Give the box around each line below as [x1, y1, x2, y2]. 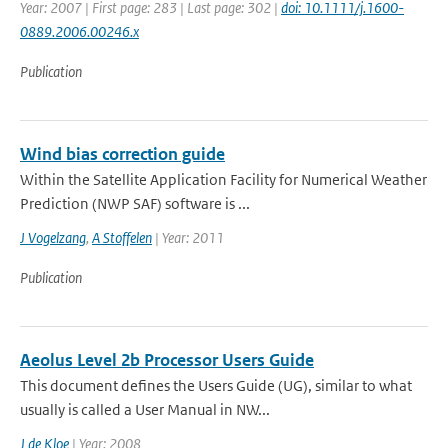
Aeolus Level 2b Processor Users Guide [20, 349, 314, 371]
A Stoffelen [92, 228, 152, 247]
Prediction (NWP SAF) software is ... [20, 194, 250, 213]
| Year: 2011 [152, 228, 224, 247]
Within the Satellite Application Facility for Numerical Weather [20, 170, 427, 189]
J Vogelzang [20, 228, 86, 247]
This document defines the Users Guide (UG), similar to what [20, 376, 412, 395]
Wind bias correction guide [20, 143, 225, 165]
